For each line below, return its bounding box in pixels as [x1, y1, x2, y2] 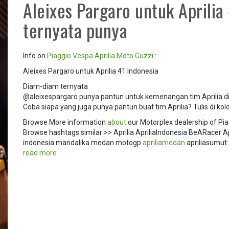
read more [23, 148, 57, 157]
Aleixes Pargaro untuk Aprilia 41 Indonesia [23, 66, 159, 75]
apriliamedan [143, 138, 186, 147]
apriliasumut [185, 138, 227, 147]
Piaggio [47, 51, 72, 60]
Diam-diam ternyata [23, 82, 88, 90]
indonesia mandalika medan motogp [23, 138, 143, 147]
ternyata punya [23, 16, 128, 43]
